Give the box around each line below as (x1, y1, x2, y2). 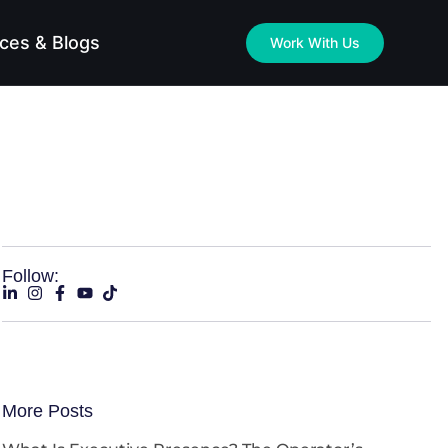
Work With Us (270, 34, 360, 51)
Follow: (2, 266, 60, 286)
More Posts (2, 401, 94, 421)
